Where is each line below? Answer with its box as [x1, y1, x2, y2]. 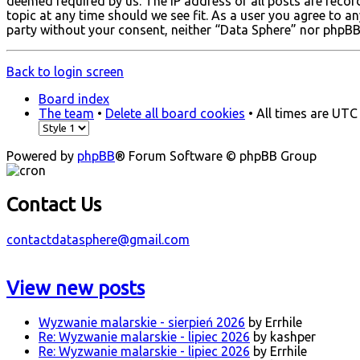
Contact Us [6, 193, 101, 215]
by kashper [250, 329, 316, 345]
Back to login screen [6, 63, 124, 79]
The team [39, 105, 94, 121]
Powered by [6, 148, 77, 163]
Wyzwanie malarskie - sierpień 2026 [39, 315, 245, 330]
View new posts [6, 276, 145, 299]
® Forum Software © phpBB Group [115, 148, 317, 163]
